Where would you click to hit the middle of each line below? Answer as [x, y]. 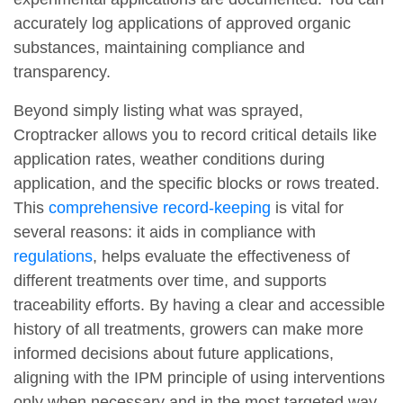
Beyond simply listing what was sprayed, [158, 111]
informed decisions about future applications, [174, 354]
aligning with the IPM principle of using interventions [199, 378]
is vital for [307, 208]
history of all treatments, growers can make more [188, 330]
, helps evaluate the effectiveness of [221, 257]
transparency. [62, 72]
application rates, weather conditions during [169, 160]
